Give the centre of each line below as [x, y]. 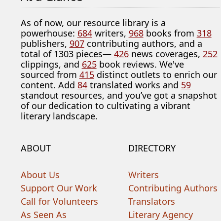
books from [170, 33]
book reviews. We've [140, 64]
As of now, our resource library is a [93, 23]
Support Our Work [59, 188]
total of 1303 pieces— [67, 54]
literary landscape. [59, 116]
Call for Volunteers [59, 202]
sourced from [50, 75]
